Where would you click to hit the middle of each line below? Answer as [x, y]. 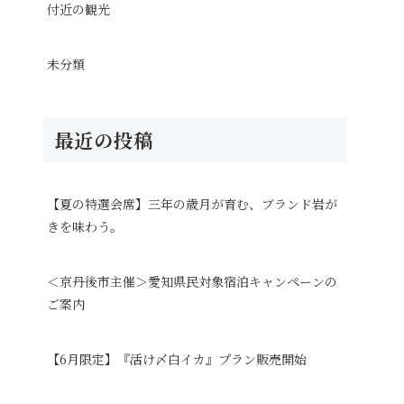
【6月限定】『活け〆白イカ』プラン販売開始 [177, 358]
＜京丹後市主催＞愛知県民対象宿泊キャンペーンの [192, 281]
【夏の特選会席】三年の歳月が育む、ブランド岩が [192, 203]
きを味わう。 [85, 226]
